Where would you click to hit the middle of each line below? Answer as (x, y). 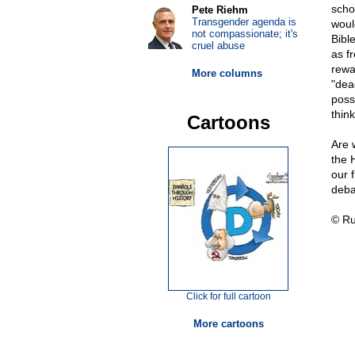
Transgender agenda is (244, 22)
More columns (227, 73)
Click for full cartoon (228, 296)
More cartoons (228, 324)
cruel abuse (218, 46)
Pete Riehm (219, 10)
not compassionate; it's (244, 34)
